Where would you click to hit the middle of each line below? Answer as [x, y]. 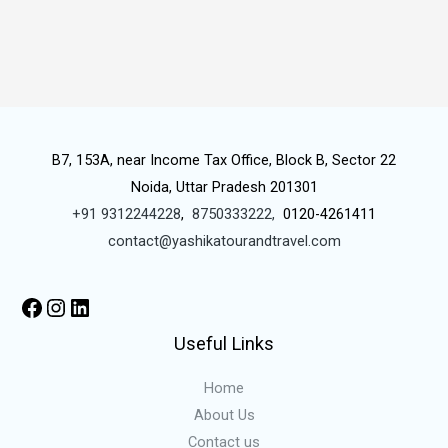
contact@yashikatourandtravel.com [224, 241]
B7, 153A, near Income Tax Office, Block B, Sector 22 [224, 160]
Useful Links [224, 344]
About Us [224, 415]
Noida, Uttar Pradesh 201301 [224, 187]
